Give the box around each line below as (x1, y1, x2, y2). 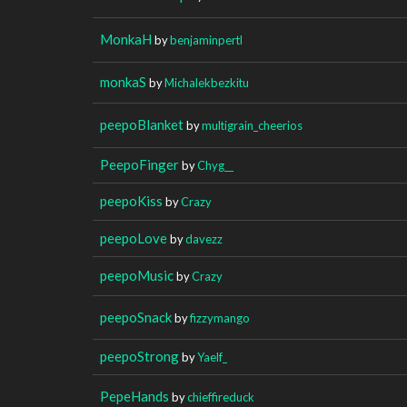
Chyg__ (197, 157, 233, 173)
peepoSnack (100, 308, 172, 325)
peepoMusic (100, 266, 174, 283)
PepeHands (100, 387, 169, 404)
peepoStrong (100, 347, 179, 364)
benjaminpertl (170, 32, 243, 47)
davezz (185, 231, 223, 246)
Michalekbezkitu (164, 74, 249, 90)
